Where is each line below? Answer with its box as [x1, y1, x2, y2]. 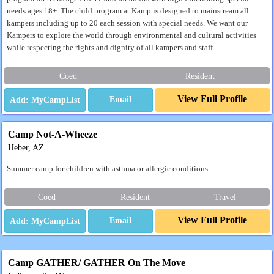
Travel [214, 192, 237, 202]
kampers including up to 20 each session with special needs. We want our [7, 19, 248, 28]
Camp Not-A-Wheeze [8, 129, 97, 139]
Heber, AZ [8, 143, 44, 152]
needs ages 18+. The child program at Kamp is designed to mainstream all [7, 7, 249, 15]
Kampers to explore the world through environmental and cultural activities [7, 31, 256, 40]
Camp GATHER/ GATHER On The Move [8, 257, 185, 268]
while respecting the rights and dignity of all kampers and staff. [7, 43, 215, 52]
